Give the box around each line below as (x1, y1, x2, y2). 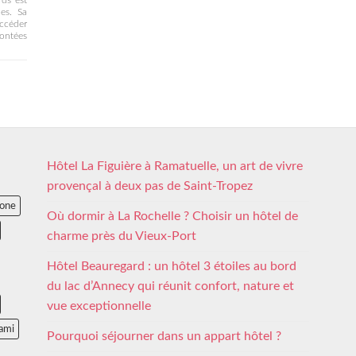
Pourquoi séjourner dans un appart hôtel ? (47, 330, 281, 343)
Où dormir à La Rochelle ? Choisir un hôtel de (47, 210, 298, 223)
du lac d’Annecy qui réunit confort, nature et (47, 280, 294, 293)
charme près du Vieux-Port (47, 230, 196, 243)
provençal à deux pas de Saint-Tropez (47, 180, 253, 193)
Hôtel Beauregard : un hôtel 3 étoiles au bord (47, 260, 296, 273)
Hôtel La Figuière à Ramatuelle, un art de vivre (47, 160, 303, 173)
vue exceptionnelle (47, 300, 151, 313)
